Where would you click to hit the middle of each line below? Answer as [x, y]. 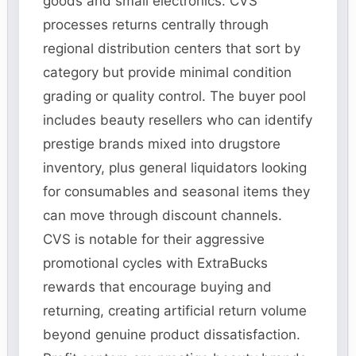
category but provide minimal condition [168, 73]
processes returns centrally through [156, 25]
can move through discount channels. [163, 216]
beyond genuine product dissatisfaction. [172, 335]
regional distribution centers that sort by [172, 49]
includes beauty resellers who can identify [178, 120]
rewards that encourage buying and [158, 287]
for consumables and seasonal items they [177, 192]
